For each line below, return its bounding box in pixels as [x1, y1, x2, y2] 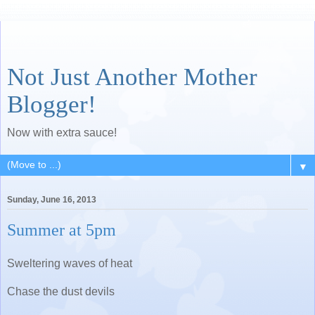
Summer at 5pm [7, 220, 116, 240]
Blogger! [7, 91, 96, 117]
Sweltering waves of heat [7, 257, 132, 269]
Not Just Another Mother [7, 63, 257, 90]
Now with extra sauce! [7, 127, 117, 139]
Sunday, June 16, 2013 [7, 195, 96, 205]
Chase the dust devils [7, 285, 115, 297]
